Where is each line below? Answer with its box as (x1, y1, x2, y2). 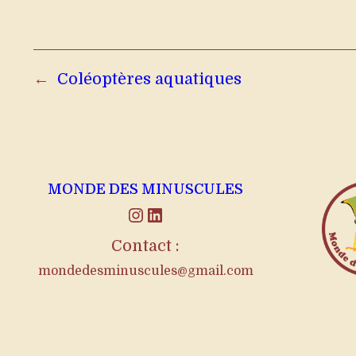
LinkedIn (145, 203, 157, 226)
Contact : (111, 237, 180, 256)
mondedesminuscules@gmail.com (37, 264, 253, 279)
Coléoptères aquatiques (57, 70, 242, 89)
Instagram (126, 203, 145, 226)
